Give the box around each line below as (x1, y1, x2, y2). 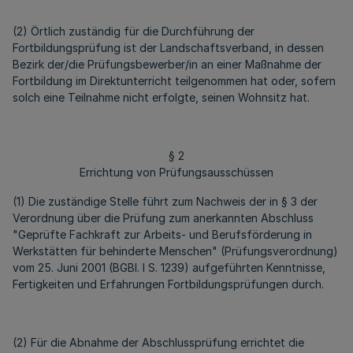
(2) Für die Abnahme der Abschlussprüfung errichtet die (13, 336, 304, 349)
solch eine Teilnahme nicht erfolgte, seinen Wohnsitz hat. (13, 91, 310, 104)
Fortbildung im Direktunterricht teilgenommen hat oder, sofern (13, 74, 336, 87)
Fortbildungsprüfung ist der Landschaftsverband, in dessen (13, 41, 324, 54)
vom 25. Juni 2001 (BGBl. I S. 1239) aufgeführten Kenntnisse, (13, 261, 325, 274)
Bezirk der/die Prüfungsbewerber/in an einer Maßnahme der (13, 58, 321, 71)
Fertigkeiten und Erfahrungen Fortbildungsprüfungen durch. (13, 277, 324, 291)
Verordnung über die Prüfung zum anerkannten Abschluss (13, 211, 314, 225)
